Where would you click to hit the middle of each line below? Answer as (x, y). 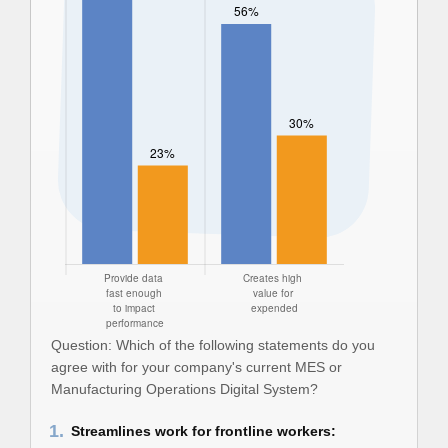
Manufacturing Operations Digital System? (184, 389)
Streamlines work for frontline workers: (203, 431)
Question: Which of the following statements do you (213, 345)
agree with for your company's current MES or (196, 367)
